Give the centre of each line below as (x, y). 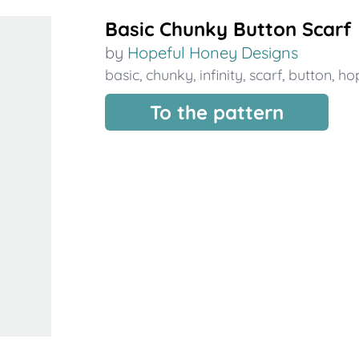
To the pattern (216, 112)
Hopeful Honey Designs (212, 52)
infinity (221, 75)
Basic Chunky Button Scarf (228, 29)
